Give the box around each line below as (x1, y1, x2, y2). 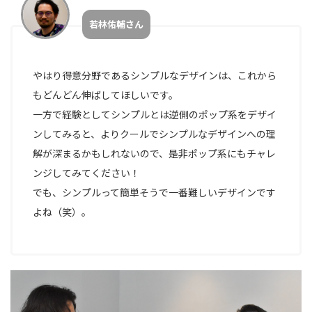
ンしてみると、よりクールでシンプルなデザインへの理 (33, 126, 276, 141)
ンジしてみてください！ (33, 165, 141, 180)
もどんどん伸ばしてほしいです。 (33, 87, 179, 102)
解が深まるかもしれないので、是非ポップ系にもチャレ (33, 146, 276, 160)
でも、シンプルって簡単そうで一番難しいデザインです (33, 185, 276, 199)
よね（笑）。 (33, 204, 92, 219)
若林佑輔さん (89, 17, 143, 31)
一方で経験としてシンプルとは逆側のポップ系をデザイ (33, 107, 277, 121)
